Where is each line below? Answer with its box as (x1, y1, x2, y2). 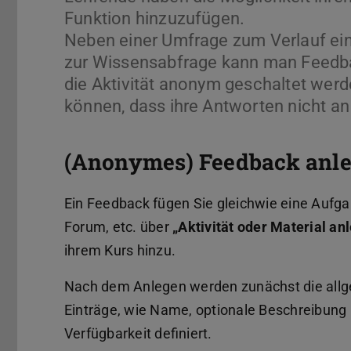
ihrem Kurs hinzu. (64, 242, 176, 259)
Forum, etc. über (64, 219, 173, 236)
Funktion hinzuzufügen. (64, 9, 245, 29)
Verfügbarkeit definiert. (64, 324, 212, 342)
